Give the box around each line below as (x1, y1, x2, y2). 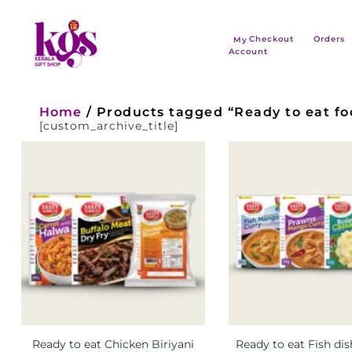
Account (228, 46, 268, 57)
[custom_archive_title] (39, 118, 178, 133)
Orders (313, 34, 345, 44)
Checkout (249, 34, 295, 44)
